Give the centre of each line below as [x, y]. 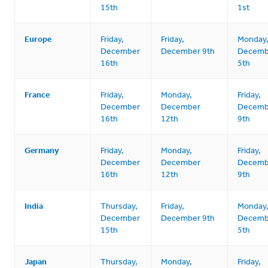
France [37, 94]
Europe [38, 39]
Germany [42, 150]
